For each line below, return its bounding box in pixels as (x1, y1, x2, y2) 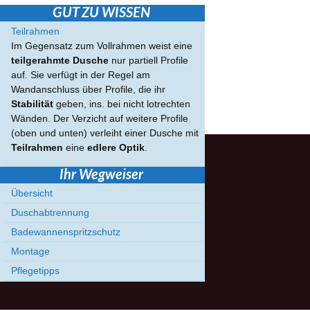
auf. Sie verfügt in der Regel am (11, 69, 150, 80)
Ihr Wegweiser (59, 168, 143, 182)
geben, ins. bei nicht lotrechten (53, 98, 190, 109)
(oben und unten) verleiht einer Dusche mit (11, 127, 199, 138)
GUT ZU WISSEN (52, 6, 150, 20)
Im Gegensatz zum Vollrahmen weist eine (11, 40, 192, 51)
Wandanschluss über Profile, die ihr (11, 84, 165, 95)
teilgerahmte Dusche (11, 55, 109, 66)
